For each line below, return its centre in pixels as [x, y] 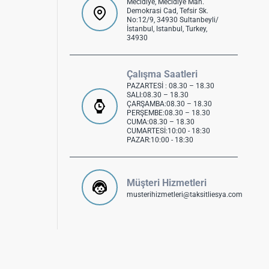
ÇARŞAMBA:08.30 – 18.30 [169, 104]
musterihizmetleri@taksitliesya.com [185, 194]
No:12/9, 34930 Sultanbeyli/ [173, 20]
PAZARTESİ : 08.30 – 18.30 [171, 86]
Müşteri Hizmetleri [167, 183]
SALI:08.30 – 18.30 [158, 95]
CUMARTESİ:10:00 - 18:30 [168, 131]
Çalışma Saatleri [162, 74]
